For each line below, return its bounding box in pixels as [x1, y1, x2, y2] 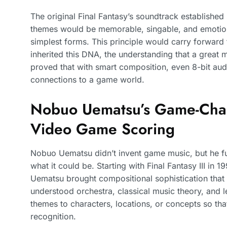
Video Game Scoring [30, 118, 175, 140]
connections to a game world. [30, 74, 144, 85]
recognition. [30, 211, 76, 221]
